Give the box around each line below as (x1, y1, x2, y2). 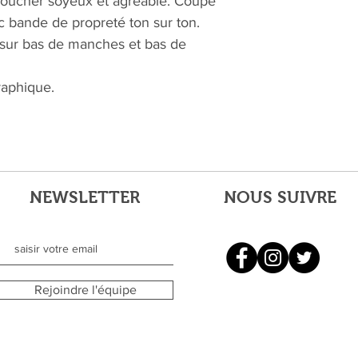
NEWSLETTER (30, 188, 140, 207)
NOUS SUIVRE (223, 188, 336, 207)
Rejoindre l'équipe (34, 283, 137, 297)
